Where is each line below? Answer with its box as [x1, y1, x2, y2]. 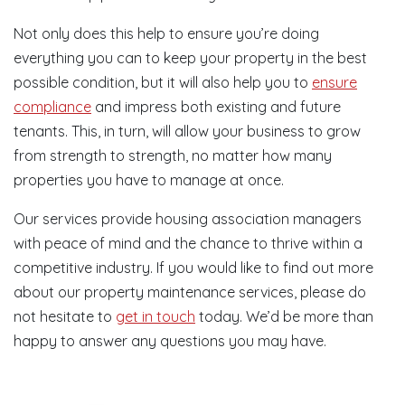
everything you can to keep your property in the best [14, 49, 367, 67]
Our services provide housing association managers [14, 210, 362, 228]
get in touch [116, 307, 195, 325]
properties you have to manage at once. [14, 171, 284, 189]
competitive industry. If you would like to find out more [14, 259, 373, 277]
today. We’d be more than [195, 307, 373, 325]
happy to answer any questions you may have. [14, 332, 326, 350]
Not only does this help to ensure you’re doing [14, 24, 319, 42]
